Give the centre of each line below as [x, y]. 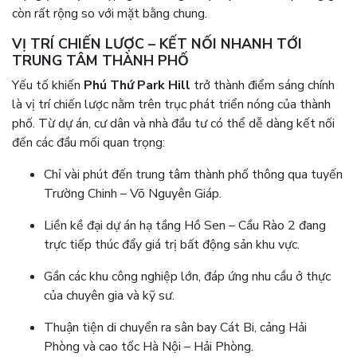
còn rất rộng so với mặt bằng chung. [110, 14]
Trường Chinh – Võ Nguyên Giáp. [133, 194]
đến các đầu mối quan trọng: [88, 143]
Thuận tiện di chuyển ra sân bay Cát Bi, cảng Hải [175, 328]
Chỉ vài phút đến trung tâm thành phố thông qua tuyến [193, 175]
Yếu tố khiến [48, 86]
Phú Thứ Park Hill [137, 86]
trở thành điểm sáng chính [263, 86]
